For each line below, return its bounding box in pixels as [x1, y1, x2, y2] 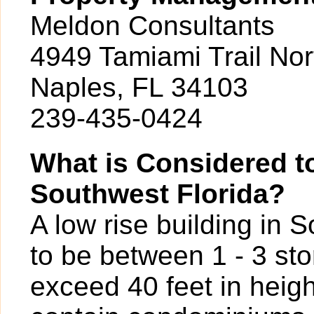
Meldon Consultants [30, 11, 275, 41]
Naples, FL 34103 [30, 72, 248, 102]
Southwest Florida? [30, 179, 285, 209]
